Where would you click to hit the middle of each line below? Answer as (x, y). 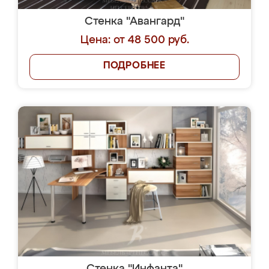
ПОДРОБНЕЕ (134, 66)
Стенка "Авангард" (134, 22)
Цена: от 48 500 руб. (134, 40)
